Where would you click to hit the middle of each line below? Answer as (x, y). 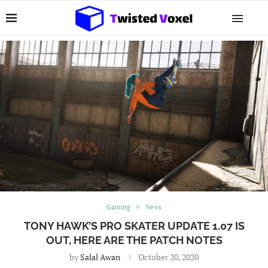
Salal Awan (100, 257)
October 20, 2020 (168, 257)
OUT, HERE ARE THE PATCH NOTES (134, 240)
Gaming (118, 207)
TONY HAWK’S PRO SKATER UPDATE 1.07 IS (134, 226)
